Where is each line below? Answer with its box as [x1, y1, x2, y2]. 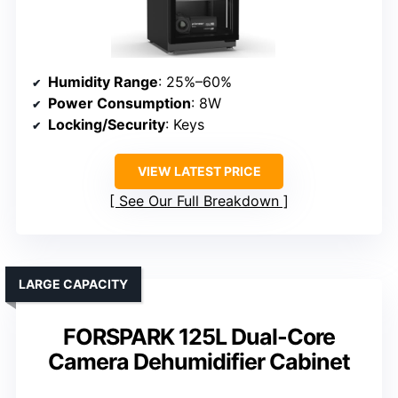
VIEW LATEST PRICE [137, 163, 261, 179]
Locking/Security [48, 115, 165, 133]
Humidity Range [48, 72, 158, 91]
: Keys [165, 115, 204, 133]
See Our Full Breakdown [119, 191, 279, 210]
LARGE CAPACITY [19, 275, 128, 291]
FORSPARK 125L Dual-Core [63, 322, 335, 350]
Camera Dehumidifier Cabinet [48, 347, 350, 375]
